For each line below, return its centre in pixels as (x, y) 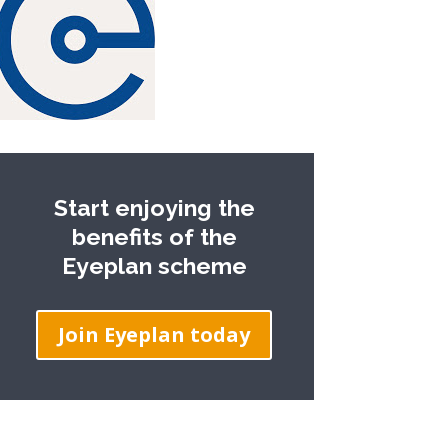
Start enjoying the (154, 208)
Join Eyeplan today (154, 335)
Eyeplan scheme (154, 266)
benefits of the (154, 237)
